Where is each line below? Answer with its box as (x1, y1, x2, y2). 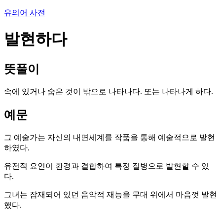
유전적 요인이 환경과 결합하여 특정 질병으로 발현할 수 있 (4, 161, 209, 170)
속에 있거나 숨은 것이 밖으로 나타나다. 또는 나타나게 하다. (4, 87, 213, 96)
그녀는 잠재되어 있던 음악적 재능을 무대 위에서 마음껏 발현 (4, 190, 217, 199)
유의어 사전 (4, 8, 45, 17)
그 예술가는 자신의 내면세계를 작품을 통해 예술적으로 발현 (4, 133, 215, 142)
